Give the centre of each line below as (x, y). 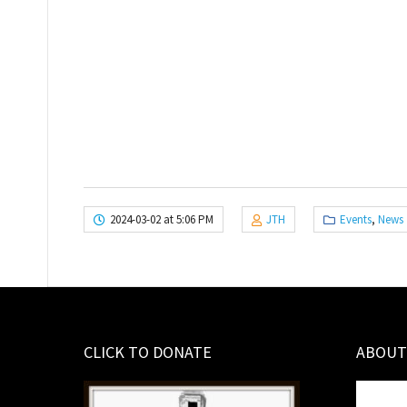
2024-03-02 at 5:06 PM (162, 220)
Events (356, 220)
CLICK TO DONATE (148, 352)
